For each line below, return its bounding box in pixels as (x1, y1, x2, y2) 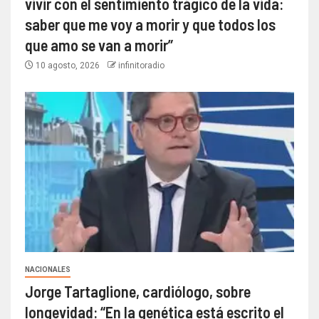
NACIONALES (25, 265, 70, 273)
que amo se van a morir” (25, 35, 173, 54)
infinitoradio (118, 60, 164, 70)
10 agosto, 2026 (33, 60, 102, 70)
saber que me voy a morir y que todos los (25, 14, 276, 33)
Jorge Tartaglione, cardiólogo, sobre (25, 281, 251, 300)
